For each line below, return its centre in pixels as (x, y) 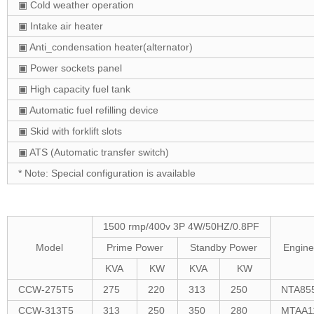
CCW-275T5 (46, 290)
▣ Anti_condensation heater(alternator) (105, 47)
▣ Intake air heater (60, 26)
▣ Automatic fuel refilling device (88, 110)
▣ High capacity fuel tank (74, 89)
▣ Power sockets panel (70, 68)
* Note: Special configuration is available (107, 173)
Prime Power (135, 248)
